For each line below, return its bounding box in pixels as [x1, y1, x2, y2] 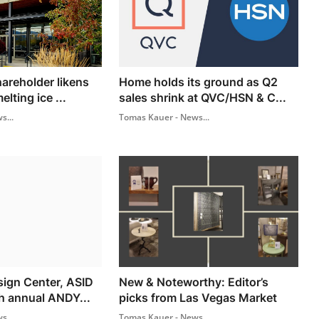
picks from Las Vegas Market [119, 290, 278, 305]
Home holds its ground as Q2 [119, 74, 278, 89]
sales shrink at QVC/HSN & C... [119, 90, 287, 105]
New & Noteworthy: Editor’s [119, 274, 269, 289]
